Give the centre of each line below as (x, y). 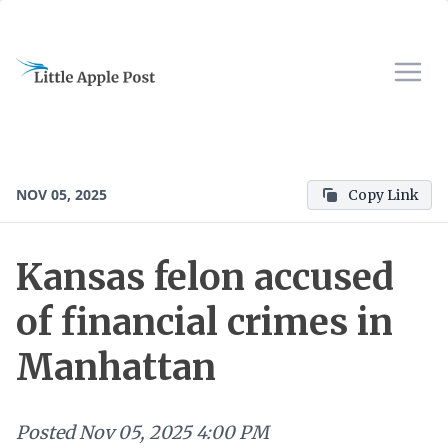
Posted (45, 432)
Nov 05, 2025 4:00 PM (174, 432)
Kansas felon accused (205, 277)
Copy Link (383, 195)
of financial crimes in (204, 322)
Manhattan (116, 367)
